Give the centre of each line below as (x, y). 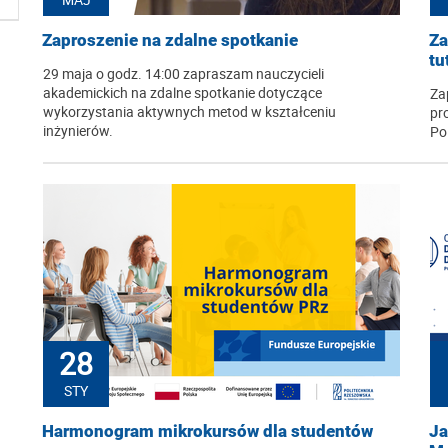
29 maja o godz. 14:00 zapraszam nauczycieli (183, 73)
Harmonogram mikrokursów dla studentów (207, 430)
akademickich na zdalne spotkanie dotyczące (182, 92)
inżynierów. (78, 130)
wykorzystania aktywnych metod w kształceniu (189, 111)
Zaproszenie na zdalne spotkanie (170, 39)
